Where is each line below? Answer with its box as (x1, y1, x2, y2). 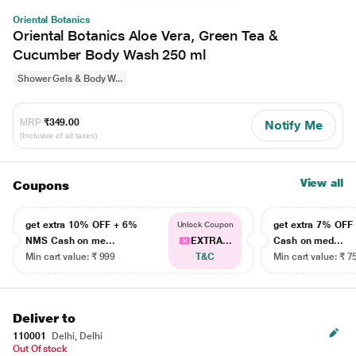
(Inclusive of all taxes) (20, 130, 98, 140)
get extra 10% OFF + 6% (25, 219, 137, 230)
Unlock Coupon (176, 220, 234, 229)
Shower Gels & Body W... (17, 73, 123, 84)
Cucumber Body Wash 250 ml (13, 46, 206, 63)
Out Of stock (13, 343, 68, 354)
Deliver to (13, 311, 76, 326)
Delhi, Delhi (49, 331, 103, 342)
